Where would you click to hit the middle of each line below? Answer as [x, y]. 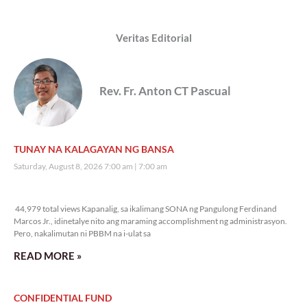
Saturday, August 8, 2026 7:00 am [74, 167]
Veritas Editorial [153, 38]
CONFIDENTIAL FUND [63, 298]
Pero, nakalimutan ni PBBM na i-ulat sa [82, 234]
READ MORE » [48, 256]
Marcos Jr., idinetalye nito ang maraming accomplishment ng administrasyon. [150, 221]
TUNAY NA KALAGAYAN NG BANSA [94, 149]
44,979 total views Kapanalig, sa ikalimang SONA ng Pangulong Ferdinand [145, 209]
